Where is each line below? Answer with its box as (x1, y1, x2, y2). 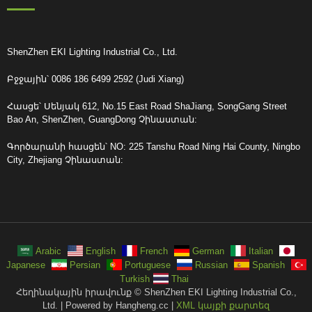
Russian (194, 259, 228, 270)
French (140, 245, 168, 256)
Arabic (36, 245, 61, 256)
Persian (69, 259, 100, 270)
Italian (249, 245, 273, 256)
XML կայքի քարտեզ (176, 299, 270, 311)
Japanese (6, 259, 45, 270)
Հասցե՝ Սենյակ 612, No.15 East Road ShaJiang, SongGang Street (7, 100, 287, 111)
